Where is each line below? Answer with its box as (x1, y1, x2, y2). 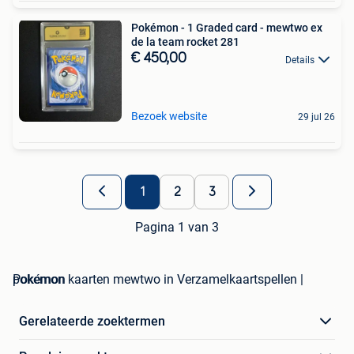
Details (285, 54, 314, 66)
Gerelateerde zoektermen (19, 314, 165, 330)
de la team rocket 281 (131, 36, 239, 49)
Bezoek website (131, 110, 207, 123)
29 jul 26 (298, 111, 335, 123)
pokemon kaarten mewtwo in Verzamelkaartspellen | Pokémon (13, 272, 66, 288)
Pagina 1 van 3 (135, 220, 219, 235)
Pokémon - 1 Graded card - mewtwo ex (131, 21, 322, 35)
